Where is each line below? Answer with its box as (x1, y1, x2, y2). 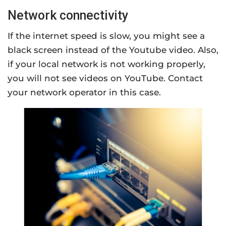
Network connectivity (8, 8, 128, 23)
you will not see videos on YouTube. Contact (8, 73, 203, 83)
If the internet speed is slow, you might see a (8, 30, 205, 41)
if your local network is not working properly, (8, 59, 205, 69)
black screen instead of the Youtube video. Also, (8, 44, 218, 55)
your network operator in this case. (8, 87, 161, 97)
